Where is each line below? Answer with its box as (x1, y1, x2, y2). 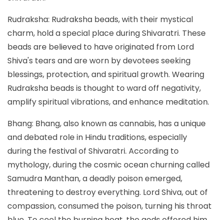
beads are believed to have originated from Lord (7, 41, 194, 53)
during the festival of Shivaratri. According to (7, 145, 179, 157)
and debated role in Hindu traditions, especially (7, 131, 187, 143)
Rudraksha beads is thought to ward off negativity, (7, 82, 201, 94)
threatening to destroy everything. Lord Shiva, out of (7, 186, 208, 198)
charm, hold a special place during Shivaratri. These (7, 27, 206, 39)
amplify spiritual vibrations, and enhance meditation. (7, 96, 209, 108)
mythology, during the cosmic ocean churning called (7, 159, 210, 170)
